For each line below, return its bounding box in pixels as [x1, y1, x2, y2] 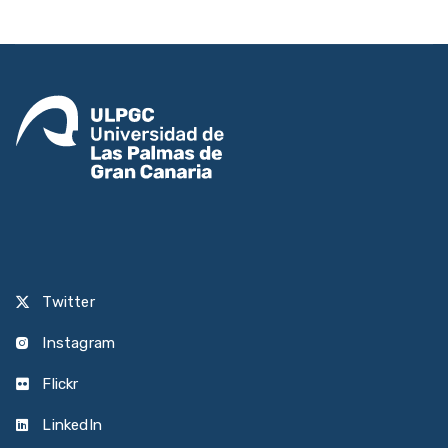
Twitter [38, 293, 95, 312]
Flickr [38, 375, 79, 394]
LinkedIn [38, 416, 103, 435]
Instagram [38, 334, 116, 353]
